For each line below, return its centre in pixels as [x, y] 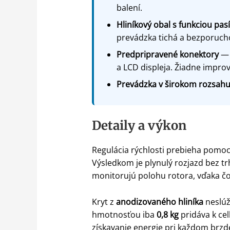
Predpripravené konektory [167, 54]
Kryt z [104, 202]
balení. [129, 7]
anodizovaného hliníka [159, 202]
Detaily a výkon [139, 125]
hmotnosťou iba [124, 214]
